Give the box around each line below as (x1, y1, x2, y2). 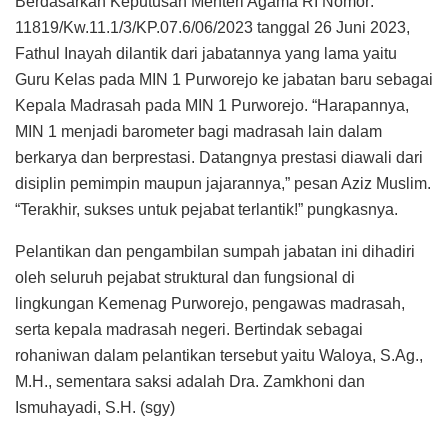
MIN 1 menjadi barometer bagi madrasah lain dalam (15, 122, 382, 140)
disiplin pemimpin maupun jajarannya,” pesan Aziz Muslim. (15, 174, 431, 192)
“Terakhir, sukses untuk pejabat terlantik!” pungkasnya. (15, 200, 398, 218)
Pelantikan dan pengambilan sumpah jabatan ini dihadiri (15, 242, 415, 260)
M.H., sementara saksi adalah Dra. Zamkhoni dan (15, 372, 365, 390)
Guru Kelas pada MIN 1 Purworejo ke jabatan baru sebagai (15, 70, 433, 88)
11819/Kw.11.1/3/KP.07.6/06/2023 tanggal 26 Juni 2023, (15, 18, 410, 36)
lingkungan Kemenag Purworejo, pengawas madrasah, (15, 294, 405, 312)
